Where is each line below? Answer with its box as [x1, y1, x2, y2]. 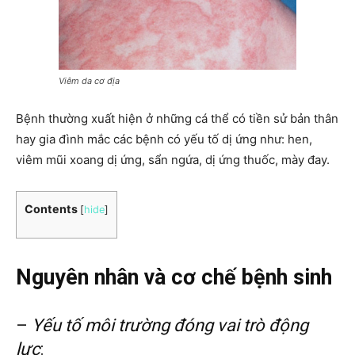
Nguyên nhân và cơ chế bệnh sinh [16, 264, 332, 290]
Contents [25, 201, 78, 216]
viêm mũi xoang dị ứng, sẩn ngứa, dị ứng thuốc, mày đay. [16, 151, 330, 167]
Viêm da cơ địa [59, 74, 120, 86]
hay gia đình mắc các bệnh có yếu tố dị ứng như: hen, [16, 131, 312, 147]
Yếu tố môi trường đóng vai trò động [32, 315, 308, 335]
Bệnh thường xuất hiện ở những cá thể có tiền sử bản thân [16, 110, 338, 126]
